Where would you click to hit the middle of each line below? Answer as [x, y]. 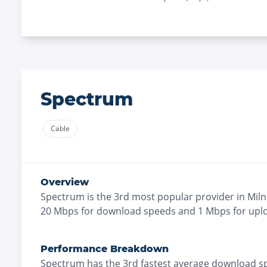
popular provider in [201, 197]
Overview [65, 182]
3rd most [134, 197]
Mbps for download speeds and [123, 211]
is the [99, 197]
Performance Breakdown [105, 249]
